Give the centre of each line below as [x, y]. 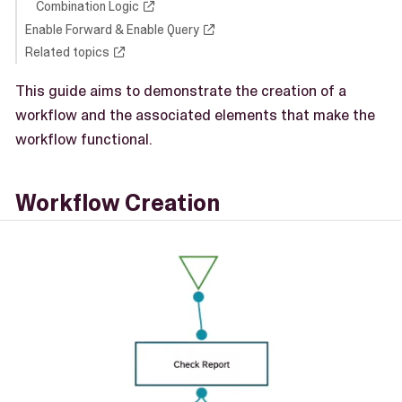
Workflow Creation [118, 204]
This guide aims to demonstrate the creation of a [181, 91]
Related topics [67, 52]
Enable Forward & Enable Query [112, 29]
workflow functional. [84, 140]
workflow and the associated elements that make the [195, 115]
